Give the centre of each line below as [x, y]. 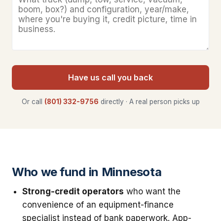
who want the [152, 191]
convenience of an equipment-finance [98, 204]
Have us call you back [110, 78]
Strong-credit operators [73, 191]
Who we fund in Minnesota [87, 172]
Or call [33, 101]
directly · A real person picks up [149, 101]
